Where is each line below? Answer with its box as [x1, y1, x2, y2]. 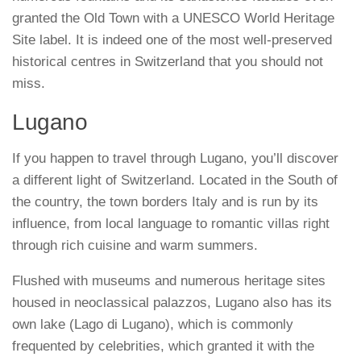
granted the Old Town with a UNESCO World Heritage [12, 10, 334, 27]
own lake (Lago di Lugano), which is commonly [12, 317, 293, 333]
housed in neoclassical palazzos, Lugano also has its [12, 295, 332, 311]
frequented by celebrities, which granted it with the [12, 338, 314, 355]
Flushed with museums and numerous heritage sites [12, 273, 326, 289]
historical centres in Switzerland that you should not [12, 54, 323, 70]
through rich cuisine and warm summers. [12, 238, 258, 254]
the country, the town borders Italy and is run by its [12, 194, 318, 210]
